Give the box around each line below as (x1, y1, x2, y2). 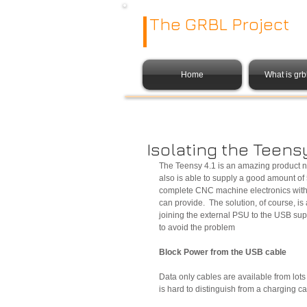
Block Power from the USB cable (159, 247, 286, 257)
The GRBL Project (149, 14, 289, 34)
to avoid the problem (159, 223, 235, 232)
